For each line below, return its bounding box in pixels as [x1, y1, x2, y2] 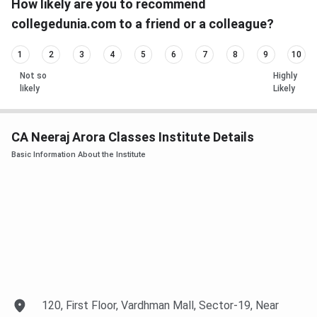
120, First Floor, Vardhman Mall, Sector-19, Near [42, 298, 279, 312]
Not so [20, 70, 47, 81]
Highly [273, 70, 297, 81]
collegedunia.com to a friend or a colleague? [11, 16, 274, 32]
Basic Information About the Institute [11, 149, 146, 159]
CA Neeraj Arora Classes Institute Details [11, 129, 254, 144]
